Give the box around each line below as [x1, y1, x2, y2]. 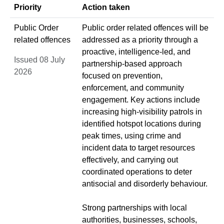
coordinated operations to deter [82, 167, 192, 176]
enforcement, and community [82, 83, 184, 92]
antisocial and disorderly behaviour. [82, 179, 207, 188]
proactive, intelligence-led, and [82, 47, 190, 56]
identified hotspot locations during [82, 119, 201, 128]
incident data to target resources [82, 143, 195, 152]
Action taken [82, 2, 130, 11]
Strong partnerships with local [82, 203, 187, 212]
